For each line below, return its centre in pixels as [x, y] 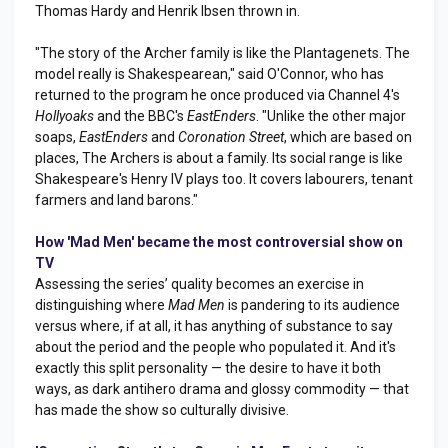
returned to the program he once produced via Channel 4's [217, 94]
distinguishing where [101, 304]
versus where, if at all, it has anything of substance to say [214, 325]
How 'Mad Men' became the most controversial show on [219, 241]
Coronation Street [231, 136]
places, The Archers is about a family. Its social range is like [219, 157]
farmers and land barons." [116, 199]
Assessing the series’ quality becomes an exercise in [199, 283]
